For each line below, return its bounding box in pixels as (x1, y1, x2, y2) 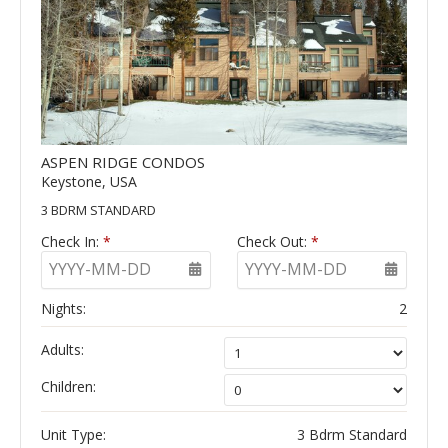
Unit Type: (41, 424, 106, 444)
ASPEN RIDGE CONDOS (41, 151, 205, 172)
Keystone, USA (41, 171, 137, 191)
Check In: (41, 231, 103, 251)
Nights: (41, 298, 86, 318)
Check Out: (236, 231, 311, 251)
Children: (41, 376, 96, 396)
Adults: (41, 339, 84, 359)
